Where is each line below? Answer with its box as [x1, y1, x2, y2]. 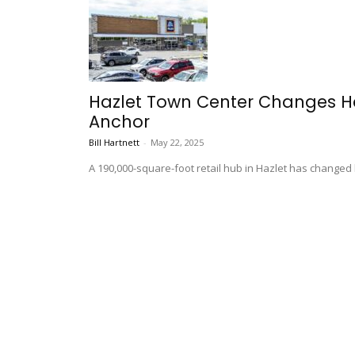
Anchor [89, 110, 150, 134]
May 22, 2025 [151, 136, 204, 149]
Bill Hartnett [89, 136, 139, 149]
